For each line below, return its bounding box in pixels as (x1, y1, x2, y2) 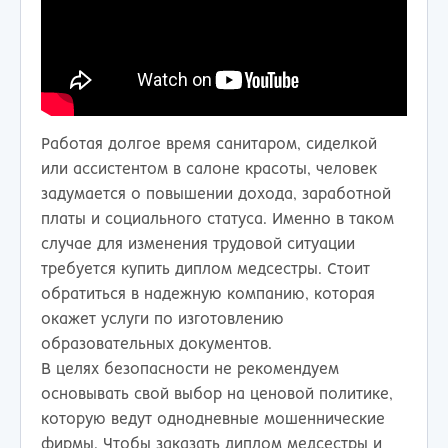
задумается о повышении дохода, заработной (41, 186, 391, 202)
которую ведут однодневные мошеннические (41, 411, 385, 427)
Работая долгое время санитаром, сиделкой (41, 136, 377, 152)
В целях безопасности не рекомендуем (41, 361, 339, 377)
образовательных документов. (41, 336, 272, 352)
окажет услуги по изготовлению (41, 311, 284, 327)
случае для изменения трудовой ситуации (41, 236, 355, 252)
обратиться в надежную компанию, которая (41, 286, 375, 302)
